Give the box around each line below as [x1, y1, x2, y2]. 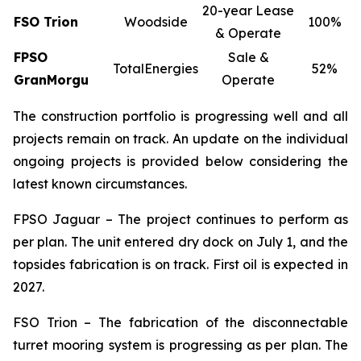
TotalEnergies [113, 60, 198, 77]
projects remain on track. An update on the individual [13, 131, 348, 147]
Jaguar [52, 211, 101, 227]
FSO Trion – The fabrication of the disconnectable [13, 314, 348, 330]
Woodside [123, 14, 188, 30]
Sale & [227, 49, 269, 65]
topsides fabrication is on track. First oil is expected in [13, 256, 348, 272]
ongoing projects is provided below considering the [13, 153, 348, 169]
